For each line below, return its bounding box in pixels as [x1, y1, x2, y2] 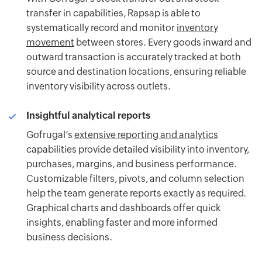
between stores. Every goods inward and [74, 37, 251, 49]
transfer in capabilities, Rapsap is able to [26, 8, 201, 19]
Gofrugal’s [26, 129, 74, 141]
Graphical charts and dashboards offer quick [26, 202, 220, 214]
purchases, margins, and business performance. [26, 158, 237, 170]
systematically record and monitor [26, 22, 177, 34]
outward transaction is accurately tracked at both [26, 51, 241, 63]
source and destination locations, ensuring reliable [26, 66, 246, 78]
